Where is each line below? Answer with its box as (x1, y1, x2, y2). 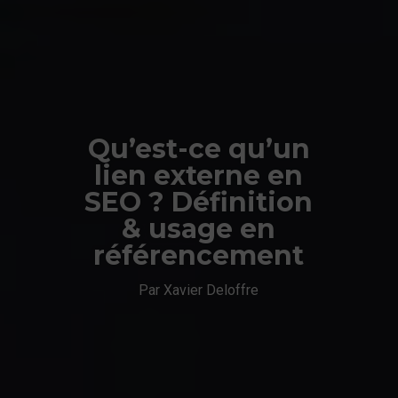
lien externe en (94, 158, 304, 192)
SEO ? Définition (84, 185, 314, 219)
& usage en (122, 211, 276, 245)
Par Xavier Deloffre (139, 281, 259, 298)
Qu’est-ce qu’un (87, 131, 310, 165)
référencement (93, 238, 305, 272)
